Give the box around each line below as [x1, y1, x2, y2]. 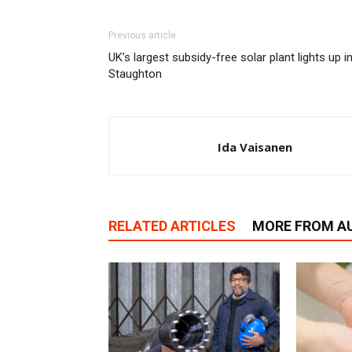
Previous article [108, 30, 176, 41]
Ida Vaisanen [218, 139, 292, 155]
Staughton [108, 67, 162, 81]
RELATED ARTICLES [108, 218, 236, 234]
